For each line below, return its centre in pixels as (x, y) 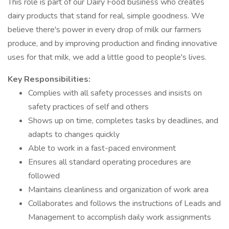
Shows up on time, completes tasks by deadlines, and (123, 121)
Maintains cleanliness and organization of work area (118, 190)
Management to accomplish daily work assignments (120, 217)
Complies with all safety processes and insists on (115, 93)
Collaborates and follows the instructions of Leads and (124, 203)
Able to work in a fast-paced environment (102, 148)
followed (44, 176)
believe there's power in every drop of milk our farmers (105, 30)
